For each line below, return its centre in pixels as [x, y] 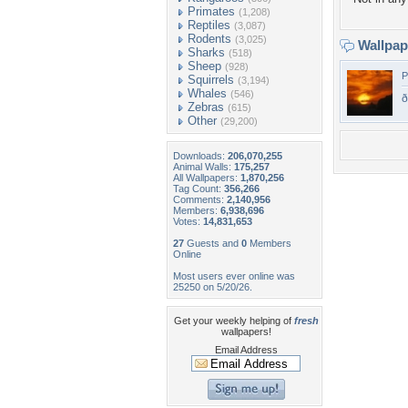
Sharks [206, 52]
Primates [211, 11]
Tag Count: [199, 189]
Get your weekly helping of [234, 321]
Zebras [206, 107]
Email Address [246, 350]
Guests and [213, 243]
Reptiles [209, 25]
